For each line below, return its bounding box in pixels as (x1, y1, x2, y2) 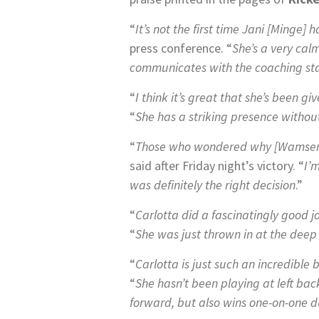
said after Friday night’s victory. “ (130, 157, 304, 174)
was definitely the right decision (130, 177, 296, 193)
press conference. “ (130, 40, 232, 56)
